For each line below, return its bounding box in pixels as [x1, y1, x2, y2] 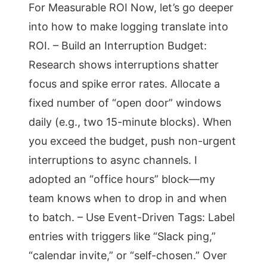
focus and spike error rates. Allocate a [29, 77, 220, 90]
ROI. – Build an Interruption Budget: [29, 39, 207, 52]
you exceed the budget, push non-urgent [29, 135, 236, 147]
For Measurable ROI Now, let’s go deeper [29, 1, 234, 14]
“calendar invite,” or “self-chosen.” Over [29, 249, 227, 262]
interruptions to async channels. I [29, 154, 197, 166]
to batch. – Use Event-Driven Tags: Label [29, 211, 235, 223]
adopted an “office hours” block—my [29, 173, 215, 185]
